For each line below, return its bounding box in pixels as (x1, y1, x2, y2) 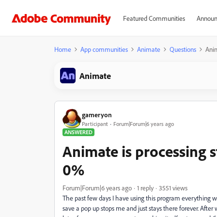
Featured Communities (123, 14, 185, 22)
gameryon (82, 110, 112, 119)
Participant (82, 120, 108, 127)
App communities (80, 45, 128, 53)
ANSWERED (64, 128, 93, 136)
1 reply (137, 184, 154, 192)
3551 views (159, 184, 187, 192)
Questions (170, 45, 196, 53)
